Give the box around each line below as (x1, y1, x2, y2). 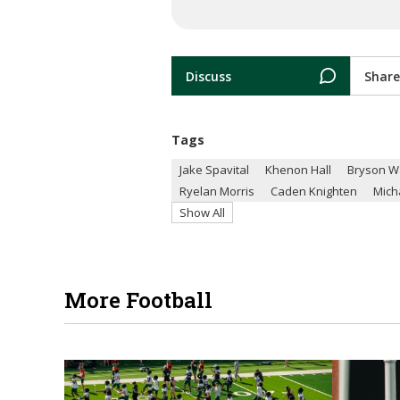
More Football (64, 286, 212, 315)
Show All (179, 204, 225, 221)
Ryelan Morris (179, 183, 254, 200)
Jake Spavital (179, 162, 249, 179)
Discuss (186, 67, 231, 85)
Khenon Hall (265, 162, 331, 179)
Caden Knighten (271, 183, 357, 200)
